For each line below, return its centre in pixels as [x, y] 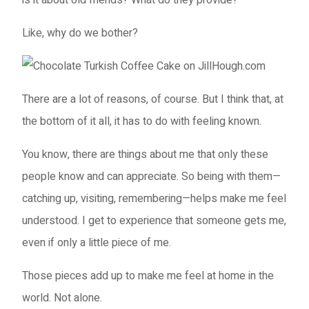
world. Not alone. [62, 298]
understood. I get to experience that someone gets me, [154, 220]
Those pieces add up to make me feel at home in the [148, 276]
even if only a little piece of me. [97, 242]
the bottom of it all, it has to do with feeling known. [142, 121]
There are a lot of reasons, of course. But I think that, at [153, 99]
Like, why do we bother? [80, 33]
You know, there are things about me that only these [145, 154]
